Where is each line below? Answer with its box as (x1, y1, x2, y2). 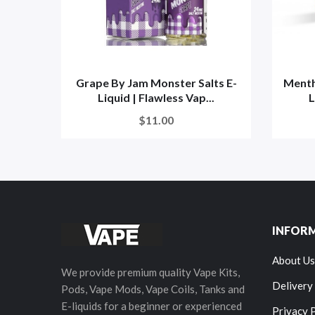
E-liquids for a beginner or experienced (61, 300, 242, 312)
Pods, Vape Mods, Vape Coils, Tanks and (61, 283, 245, 295)
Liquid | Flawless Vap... (98, 91, 214, 104)
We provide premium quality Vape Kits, (61, 266, 240, 278)
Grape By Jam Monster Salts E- (75, 76, 237, 89)
